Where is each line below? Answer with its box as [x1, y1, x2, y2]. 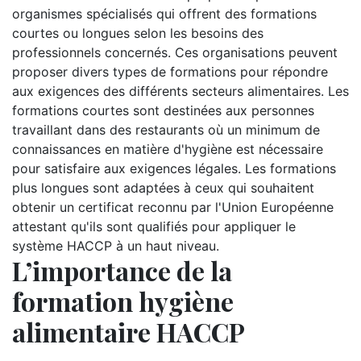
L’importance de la [12, 253, 232, 288]
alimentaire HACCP [12, 314, 245, 349]
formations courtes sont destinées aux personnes [12, 102, 314, 118]
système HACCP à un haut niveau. [12, 238, 219, 254]
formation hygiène [12, 284, 234, 318]
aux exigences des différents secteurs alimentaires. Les [12, 83, 349, 99]
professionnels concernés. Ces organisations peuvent [12, 44, 338, 60]
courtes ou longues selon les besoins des [12, 25, 263, 41]
